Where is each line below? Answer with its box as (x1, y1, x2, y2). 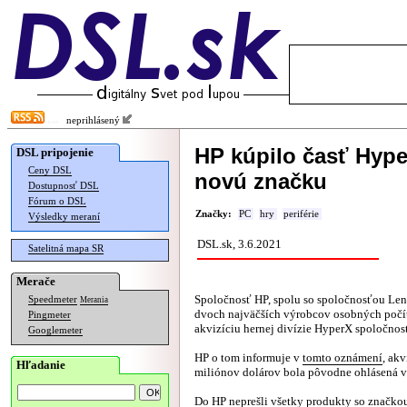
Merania (80, 295, 108, 304)
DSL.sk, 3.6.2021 (197, 237, 282, 251)
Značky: (195, 209, 232, 219)
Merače (16, 274, 55, 288)
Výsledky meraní (28, 212, 100, 222)
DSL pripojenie (16, 145, 94, 159)
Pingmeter (28, 310, 71, 320)
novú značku (194, 169, 327, 194)
